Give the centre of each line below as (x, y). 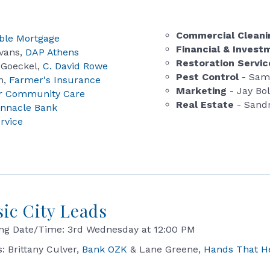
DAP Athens (52, 52)
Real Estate (205, 105)
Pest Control (209, 77)
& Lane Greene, (166, 249)
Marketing (202, 91)
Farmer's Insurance (55, 80)
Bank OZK (105, 249)
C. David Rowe (75, 66)
